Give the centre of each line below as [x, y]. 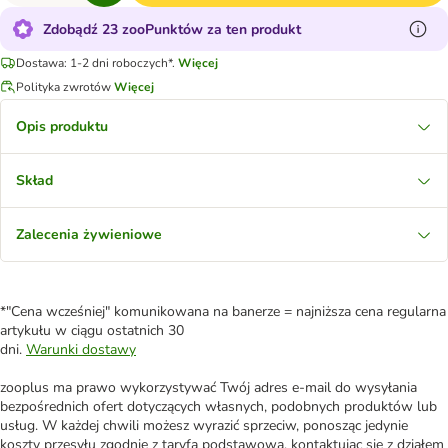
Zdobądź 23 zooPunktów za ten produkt [172, 29]
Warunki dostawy [81, 349]
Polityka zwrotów [63, 86]
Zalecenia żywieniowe [89, 234]
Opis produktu [62, 126]
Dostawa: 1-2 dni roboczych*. [95, 62]
